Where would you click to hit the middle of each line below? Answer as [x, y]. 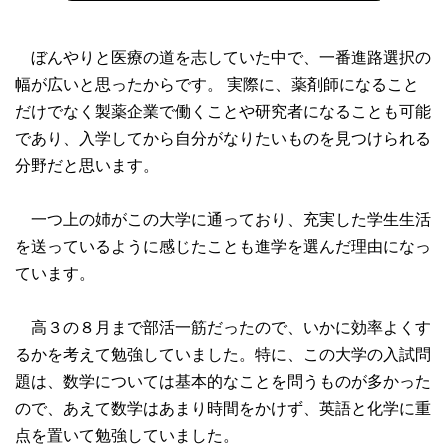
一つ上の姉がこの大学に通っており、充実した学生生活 [222, 219]
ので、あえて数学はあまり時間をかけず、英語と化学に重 [222, 408]
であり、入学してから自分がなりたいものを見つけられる [222, 138]
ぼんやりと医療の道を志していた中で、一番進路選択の [222, 57]
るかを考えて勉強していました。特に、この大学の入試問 [222, 354]
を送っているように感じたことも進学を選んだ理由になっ [222, 246]
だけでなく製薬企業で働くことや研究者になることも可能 [222, 111]
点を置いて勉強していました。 [126, 435]
